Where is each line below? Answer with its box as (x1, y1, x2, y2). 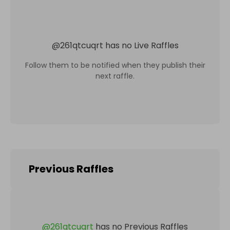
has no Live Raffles (105, 39, 179, 51)
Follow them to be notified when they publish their (25, 60, 205, 70)
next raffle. (95, 70, 135, 81)
